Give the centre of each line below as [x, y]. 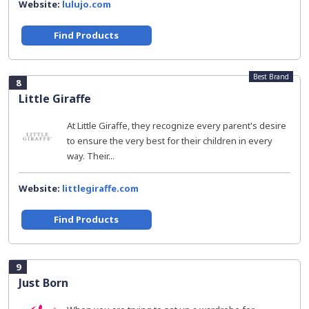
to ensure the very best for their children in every [170, 141]
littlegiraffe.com [100, 188]
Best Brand [271, 77]
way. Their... [91, 156]
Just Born [43, 283]
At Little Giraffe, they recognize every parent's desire [177, 126]
